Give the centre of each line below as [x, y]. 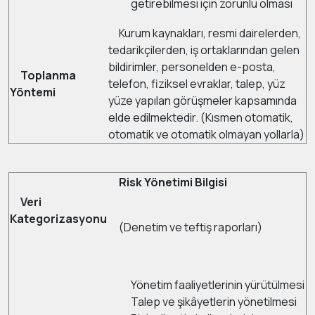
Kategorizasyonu [58, 219]
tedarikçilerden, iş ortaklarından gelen [204, 50]
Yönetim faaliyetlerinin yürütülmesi [218, 285]
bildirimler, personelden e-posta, [192, 67]
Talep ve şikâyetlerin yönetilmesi [214, 302]
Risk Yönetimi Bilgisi [168, 182]
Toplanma [47, 75]
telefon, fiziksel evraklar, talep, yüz [197, 84]
